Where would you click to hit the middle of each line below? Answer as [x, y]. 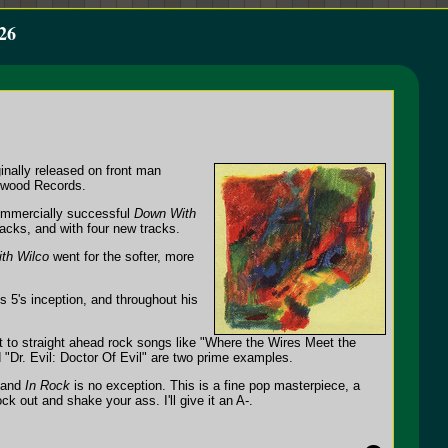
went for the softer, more [121, 256]
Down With [165, 213]
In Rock [47, 385]
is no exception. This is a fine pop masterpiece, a [215, 385]
